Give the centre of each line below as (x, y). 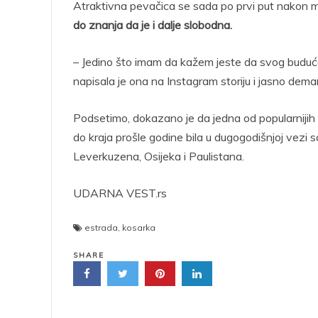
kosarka (139, 227)
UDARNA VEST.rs (120, 193)
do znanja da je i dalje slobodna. (153, 25)
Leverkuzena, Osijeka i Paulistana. (159, 156)
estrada (101, 227)
